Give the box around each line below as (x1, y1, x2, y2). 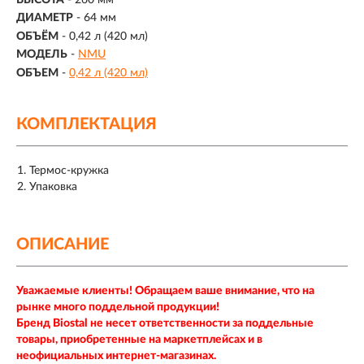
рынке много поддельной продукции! (16, 301, 219, 313)
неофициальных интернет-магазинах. (16, 349, 216, 362)
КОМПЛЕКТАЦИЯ (16, 115, 157, 132)
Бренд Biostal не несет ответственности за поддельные (16, 317, 314, 329)
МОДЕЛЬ (16, 49, 67, 61)
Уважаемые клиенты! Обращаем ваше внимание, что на (16, 284, 314, 297)
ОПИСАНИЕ (16, 236, 109, 253)
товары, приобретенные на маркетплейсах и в (16, 333, 262, 345)
